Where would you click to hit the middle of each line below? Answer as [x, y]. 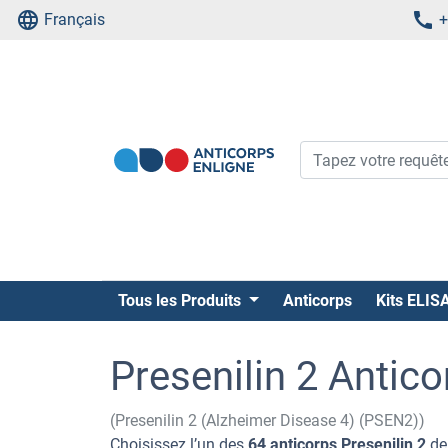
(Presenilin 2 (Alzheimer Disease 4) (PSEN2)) [267, 420]
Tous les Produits [181, 300]
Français [74, 19]
